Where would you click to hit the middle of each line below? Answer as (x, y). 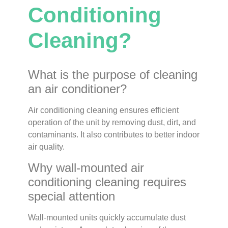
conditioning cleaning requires (107, 182)
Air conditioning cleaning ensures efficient (103, 110)
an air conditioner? (77, 89)
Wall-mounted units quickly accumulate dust (107, 217)
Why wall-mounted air (86, 167)
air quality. (46, 147)
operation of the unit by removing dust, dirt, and (112, 123)
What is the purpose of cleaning (112, 75)
